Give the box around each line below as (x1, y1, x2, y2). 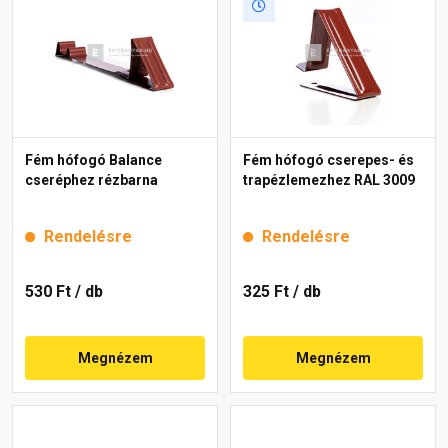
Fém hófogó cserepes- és (243, 151, 414, 168)
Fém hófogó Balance (25, 151, 162, 168)
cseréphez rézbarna (25, 171, 158, 188)
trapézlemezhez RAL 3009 (243, 171, 415, 188)
